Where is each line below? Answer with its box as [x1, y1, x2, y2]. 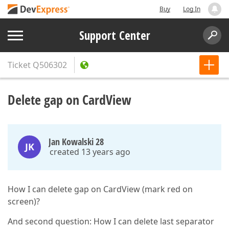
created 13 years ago [50, 146, 130, 157]
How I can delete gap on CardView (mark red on [8, 184, 193, 195]
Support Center [79, 27, 150, 43]
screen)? [8, 196, 40, 207]
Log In [183, 5, 200, 13]
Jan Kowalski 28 [49, 135, 104, 148]
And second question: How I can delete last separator [8, 216, 214, 227]
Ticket [8, 59, 31, 71]
